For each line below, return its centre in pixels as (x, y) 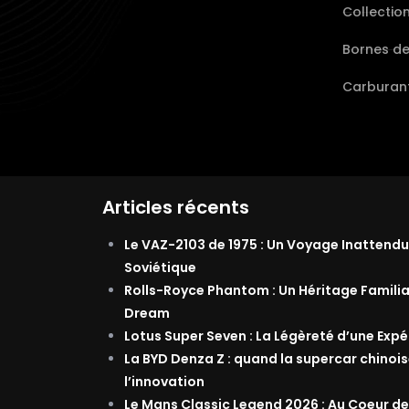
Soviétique (160, 267)
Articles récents (176, 207)
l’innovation (164, 382)
